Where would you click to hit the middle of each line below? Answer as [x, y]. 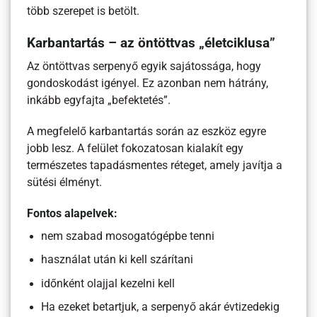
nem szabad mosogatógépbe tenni [128, 236]
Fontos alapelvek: [73, 214]
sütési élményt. [65, 183]
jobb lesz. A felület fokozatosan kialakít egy [136, 149]
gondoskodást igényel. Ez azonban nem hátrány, [148, 83]
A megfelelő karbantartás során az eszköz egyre [147, 132]
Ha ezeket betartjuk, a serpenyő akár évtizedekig [161, 307]
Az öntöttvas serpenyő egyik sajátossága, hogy [144, 66]
